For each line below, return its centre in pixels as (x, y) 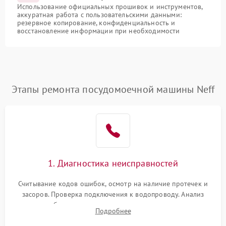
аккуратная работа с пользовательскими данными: (99, 14)
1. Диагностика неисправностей (113, 163)
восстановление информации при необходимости (99, 31)
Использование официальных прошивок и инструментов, (110, 6)
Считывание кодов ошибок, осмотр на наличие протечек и (113, 183)
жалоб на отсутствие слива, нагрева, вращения (113, 205)
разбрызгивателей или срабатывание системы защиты (113, 215)
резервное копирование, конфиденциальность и (96, 22)
